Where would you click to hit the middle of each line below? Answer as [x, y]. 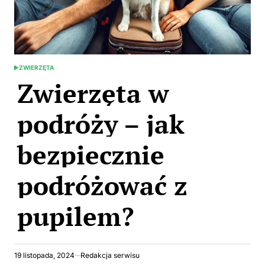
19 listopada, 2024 [44, 255]
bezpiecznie [91, 154]
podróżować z [102, 185]
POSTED [26, 71]
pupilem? [75, 216]
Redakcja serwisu [110, 255]
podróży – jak [101, 124]
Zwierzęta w [93, 93]
